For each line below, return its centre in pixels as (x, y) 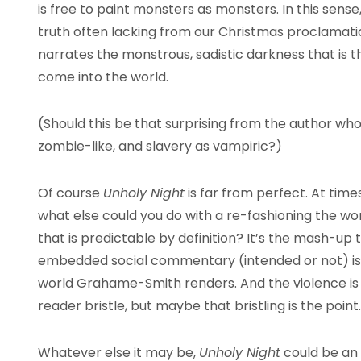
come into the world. (103, 77)
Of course (71, 193)
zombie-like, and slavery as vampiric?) (160, 146)
